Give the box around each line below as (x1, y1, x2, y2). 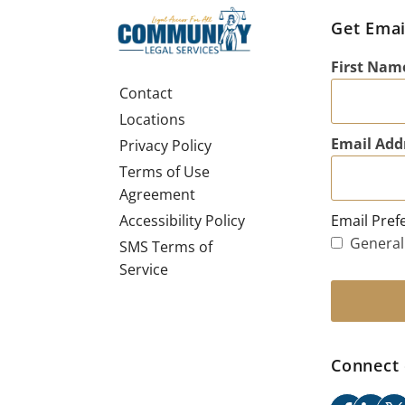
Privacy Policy (119, 136, 212, 156)
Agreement (119, 184, 195, 205)
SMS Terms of (119, 237, 212, 258)
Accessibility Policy (119, 211, 245, 231)
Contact (119, 83, 173, 104)
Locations (119, 109, 185, 130)
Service (119, 259, 168, 280)
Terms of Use (119, 162, 210, 183)
